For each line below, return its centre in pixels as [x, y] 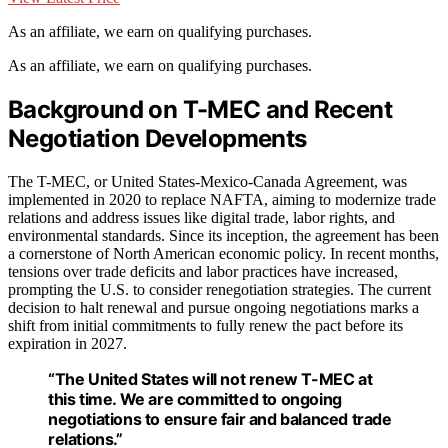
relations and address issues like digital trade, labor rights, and [201, 218]
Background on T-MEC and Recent [200, 110]
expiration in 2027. [67, 344]
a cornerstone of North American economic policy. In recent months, [223, 254]
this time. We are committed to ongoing [195, 399]
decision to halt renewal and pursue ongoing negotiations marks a [213, 308]
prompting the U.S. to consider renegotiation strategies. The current [219, 290]
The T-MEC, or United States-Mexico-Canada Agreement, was [207, 182]
